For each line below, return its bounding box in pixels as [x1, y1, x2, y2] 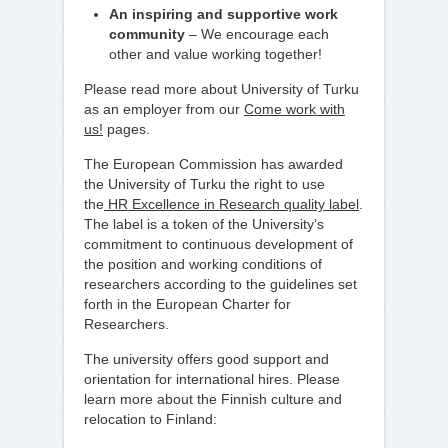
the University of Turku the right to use [84, 176, 325, 192]
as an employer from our [84, 101, 244, 117]
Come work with [244, 101, 345, 117]
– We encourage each [189, 26, 329, 42]
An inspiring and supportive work [109, 6, 338, 22]
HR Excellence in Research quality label [104, 196, 359, 212]
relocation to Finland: [84, 411, 217, 427]
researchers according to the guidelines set [84, 276, 357, 292]
